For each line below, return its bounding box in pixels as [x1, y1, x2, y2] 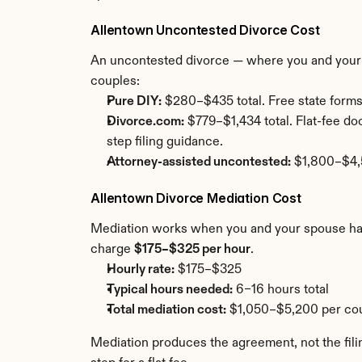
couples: [90, 75, 140, 88]
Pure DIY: [107, 95, 162, 108]
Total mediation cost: [107, 304, 226, 317]
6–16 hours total [233, 284, 329, 297]
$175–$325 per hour [134, 243, 250, 256]
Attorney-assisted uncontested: [107, 156, 291, 169]
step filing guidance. [107, 136, 223, 149]
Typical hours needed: [107, 284, 233, 297]
